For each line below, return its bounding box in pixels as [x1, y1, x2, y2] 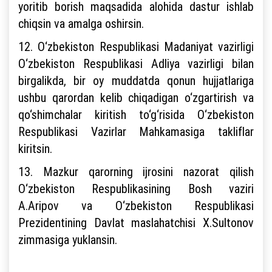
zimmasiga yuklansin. [18, 232, 117, 247]
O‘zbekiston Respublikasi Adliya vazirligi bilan [18, 56, 254, 71]
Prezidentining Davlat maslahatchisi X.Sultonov [18, 215, 254, 230]
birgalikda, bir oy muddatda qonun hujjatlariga [18, 73, 254, 88]
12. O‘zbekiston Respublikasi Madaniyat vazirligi [18, 39, 254, 54]
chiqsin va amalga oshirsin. [18, 16, 147, 31]
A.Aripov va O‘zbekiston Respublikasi [18, 198, 254, 213]
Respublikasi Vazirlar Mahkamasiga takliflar [18, 124, 254, 139]
